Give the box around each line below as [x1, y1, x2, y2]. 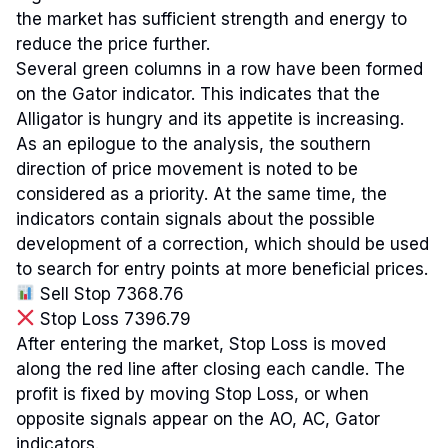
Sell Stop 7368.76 [35, 283, 185, 304]
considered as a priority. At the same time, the [16, 183, 387, 204]
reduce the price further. [16, 33, 210, 54]
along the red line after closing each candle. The [16, 358, 405, 379]
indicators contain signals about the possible [16, 208, 375, 229]
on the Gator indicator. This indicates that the [16, 83, 380, 104]
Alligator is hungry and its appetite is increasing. [16, 108, 404, 129]
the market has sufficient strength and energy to [16, 8, 407, 29]
